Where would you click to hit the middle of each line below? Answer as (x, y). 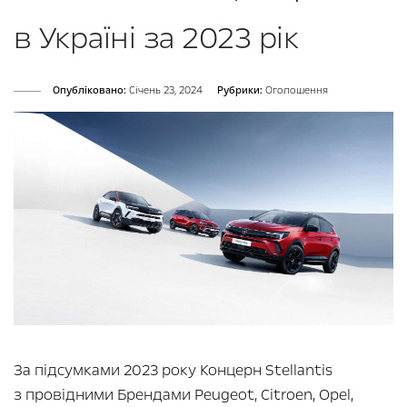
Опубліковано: (89, 91)
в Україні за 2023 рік (156, 39)
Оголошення (297, 91)
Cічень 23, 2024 (164, 91)
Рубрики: (240, 91)
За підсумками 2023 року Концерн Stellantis (173, 371)
